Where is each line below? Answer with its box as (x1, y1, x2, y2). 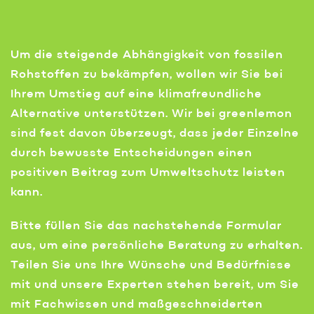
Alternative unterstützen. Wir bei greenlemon (11, 109, 292, 121)
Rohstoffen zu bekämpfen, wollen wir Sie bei (11, 69, 283, 81)
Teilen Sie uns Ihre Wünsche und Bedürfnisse (11, 260, 292, 272)
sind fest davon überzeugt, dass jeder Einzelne (11, 128, 299, 140)
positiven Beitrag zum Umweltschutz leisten (11, 168, 285, 179)
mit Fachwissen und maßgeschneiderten (11, 299, 263, 311)
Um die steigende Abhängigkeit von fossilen (11, 50, 283, 62)
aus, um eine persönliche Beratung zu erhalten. (11, 240, 303, 252)
